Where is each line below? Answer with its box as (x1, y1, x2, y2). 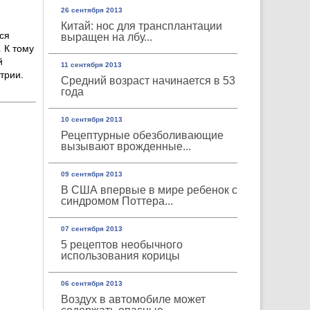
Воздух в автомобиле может (60, 293, 206, 305)
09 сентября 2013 (60, 170, 122, 178)
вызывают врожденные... (60, 140, 191, 152)
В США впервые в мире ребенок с (60, 184, 237, 196)
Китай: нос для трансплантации (60, 20, 222, 32)
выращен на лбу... (60, 31, 152, 43)
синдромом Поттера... (60, 195, 173, 207)
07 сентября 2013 (60, 225, 122, 232)
